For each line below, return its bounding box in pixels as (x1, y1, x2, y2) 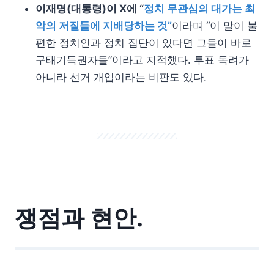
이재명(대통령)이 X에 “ (35, 2, 144, 15)
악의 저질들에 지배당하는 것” (35, 20, 172, 32)
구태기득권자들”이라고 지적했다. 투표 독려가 (35, 54, 249, 66)
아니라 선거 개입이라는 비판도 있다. (35, 71, 207, 83)
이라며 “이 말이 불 (172, 20, 257, 32)
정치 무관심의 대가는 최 (144, 2, 255, 15)
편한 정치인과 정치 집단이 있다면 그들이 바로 (35, 37, 251, 49)
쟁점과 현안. (15, 204, 143, 232)
